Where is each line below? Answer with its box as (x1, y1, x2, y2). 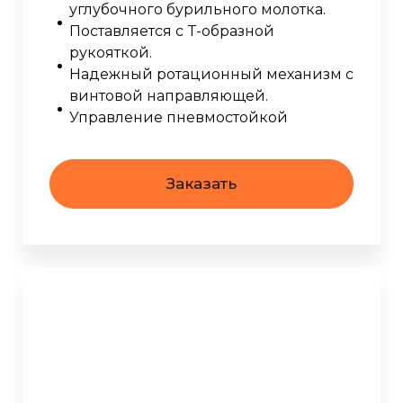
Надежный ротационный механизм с (69, 65, 354, 83)
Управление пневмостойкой (69, 108, 288, 126)
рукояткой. (69, 43, 152, 61)
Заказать (166, 174, 237, 193)
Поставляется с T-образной (69, 22, 274, 40)
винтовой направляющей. (69, 86, 268, 104)
